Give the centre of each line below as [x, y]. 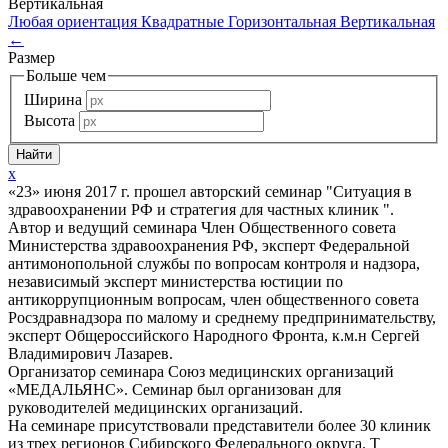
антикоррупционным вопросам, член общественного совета [213, 300]
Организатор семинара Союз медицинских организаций [201, 372]
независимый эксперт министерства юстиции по [175, 282]
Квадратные [184, 21]
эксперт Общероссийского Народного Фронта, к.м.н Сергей [214, 336]
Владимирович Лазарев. [90, 354]
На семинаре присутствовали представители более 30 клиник [219, 426]
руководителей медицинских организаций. [155, 408]
